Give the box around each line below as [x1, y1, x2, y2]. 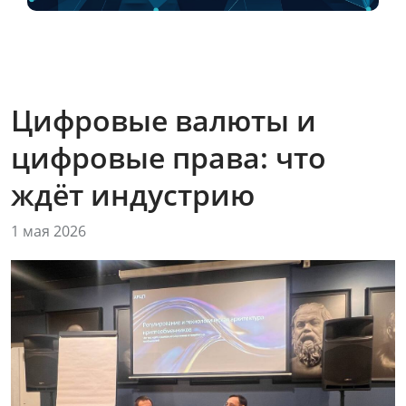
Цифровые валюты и [11, 101, 316, 140]
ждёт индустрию [11, 175, 255, 214]
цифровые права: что [11, 138, 326, 177]
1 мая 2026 [11, 221, 86, 241]
